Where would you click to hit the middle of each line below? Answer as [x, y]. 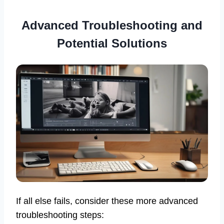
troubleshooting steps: [60, 215]
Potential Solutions [112, 43]
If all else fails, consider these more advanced [107, 201]
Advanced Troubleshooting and [112, 25]
